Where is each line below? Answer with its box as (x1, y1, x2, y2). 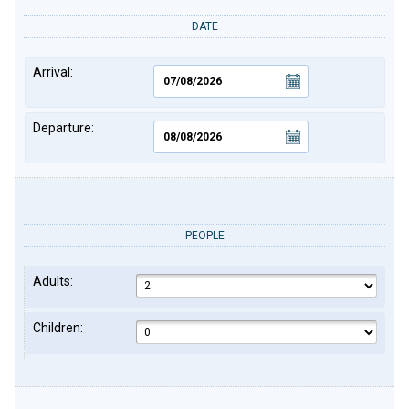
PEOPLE (184, 229, 225, 242)
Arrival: (32, 65, 73, 79)
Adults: (32, 274, 73, 288)
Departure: (32, 121, 94, 135)
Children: (32, 320, 83, 335)
